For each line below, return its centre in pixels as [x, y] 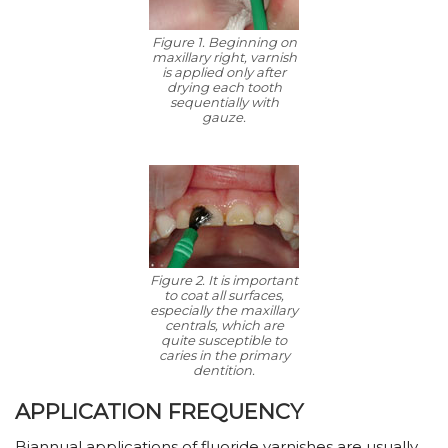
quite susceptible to [224, 340]
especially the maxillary [224, 310]
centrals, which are [224, 325]
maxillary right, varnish [224, 57]
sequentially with [224, 102]
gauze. [224, 117]
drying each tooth [224, 87]
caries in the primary [224, 355]
